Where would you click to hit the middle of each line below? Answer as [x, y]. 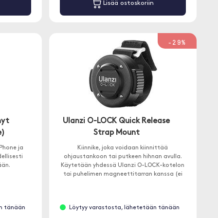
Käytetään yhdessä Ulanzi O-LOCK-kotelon [123, 165]
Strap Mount [116, 133]
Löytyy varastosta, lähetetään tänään [124, 208]
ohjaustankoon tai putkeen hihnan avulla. [123, 157]
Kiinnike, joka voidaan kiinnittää [123, 148]
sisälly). [123, 183]
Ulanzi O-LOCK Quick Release [117, 121]
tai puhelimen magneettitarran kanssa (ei [123, 174]
